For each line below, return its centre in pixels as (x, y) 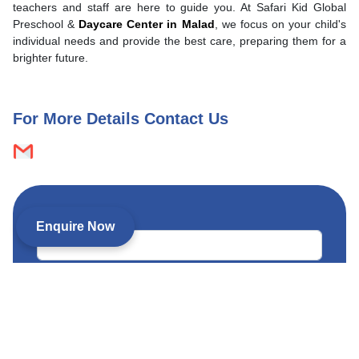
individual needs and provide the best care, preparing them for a (179, 40)
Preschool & (46, 24)
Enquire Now (75, 226)
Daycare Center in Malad (147, 24)
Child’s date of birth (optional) (101, 283)
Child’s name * (69, 219)
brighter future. (50, 57)
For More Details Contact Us (121, 118)
